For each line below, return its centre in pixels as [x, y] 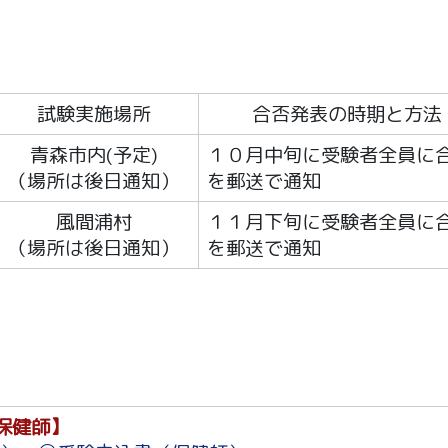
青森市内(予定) [93, 155]
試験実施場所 [93, 114]
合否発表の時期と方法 [347, 114]
